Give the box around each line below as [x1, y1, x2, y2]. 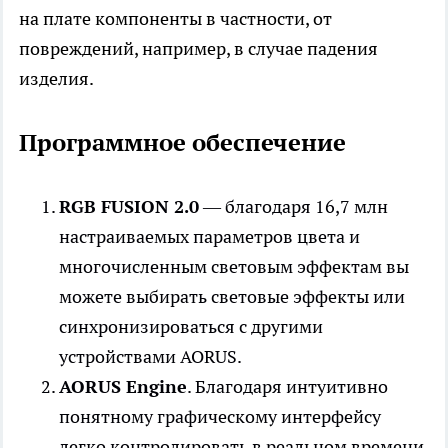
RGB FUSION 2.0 [59, 195, 199, 219]
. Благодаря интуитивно [187, 375, 388, 399]
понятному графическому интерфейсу [59, 405, 381, 429]
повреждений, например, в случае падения [19, 37, 378, 61]
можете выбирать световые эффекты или [59, 285, 405, 309]
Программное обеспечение [19, 127, 346, 159]
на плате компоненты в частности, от [19, 7, 332, 31]
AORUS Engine [59, 375, 187, 399]
